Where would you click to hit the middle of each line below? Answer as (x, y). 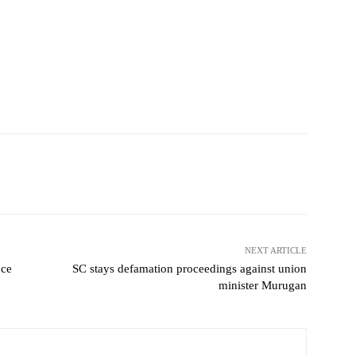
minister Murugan (262, 286)
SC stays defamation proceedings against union (189, 269)
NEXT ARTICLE (275, 251)
